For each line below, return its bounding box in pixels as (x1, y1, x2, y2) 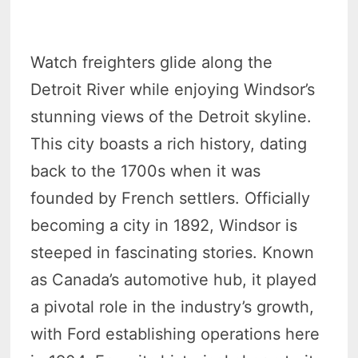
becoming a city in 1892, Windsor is (30, 215, 298, 235)
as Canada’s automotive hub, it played (30, 269, 317, 289)
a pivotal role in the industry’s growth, (30, 296, 315, 316)
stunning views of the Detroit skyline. (30, 106, 312, 126)
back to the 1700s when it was (30, 161, 261, 181)
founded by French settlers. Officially (30, 188, 311, 208)
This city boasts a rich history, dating (30, 133, 308, 153)
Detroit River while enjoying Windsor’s (30, 79, 316, 99)
